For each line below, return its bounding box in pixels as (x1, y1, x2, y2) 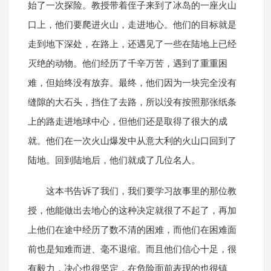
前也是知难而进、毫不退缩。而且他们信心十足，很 (27, 244, 237, 255)
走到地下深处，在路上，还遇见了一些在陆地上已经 (27, 39, 237, 50)
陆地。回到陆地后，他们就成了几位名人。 (27, 155, 200, 166)
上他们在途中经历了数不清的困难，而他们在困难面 (27, 225, 237, 235)
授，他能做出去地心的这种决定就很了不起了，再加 (27, 206, 237, 216)
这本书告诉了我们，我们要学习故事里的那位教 (45, 186, 237, 197)
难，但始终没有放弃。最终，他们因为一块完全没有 (27, 78, 237, 88)
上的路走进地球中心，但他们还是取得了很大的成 (27, 117, 227, 127)
